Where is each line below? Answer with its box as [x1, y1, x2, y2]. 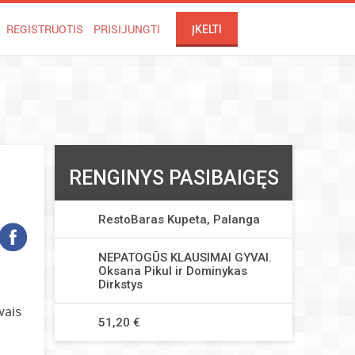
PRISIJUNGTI [94, 21, 160, 36]
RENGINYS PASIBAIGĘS [68, 166, 279, 189]
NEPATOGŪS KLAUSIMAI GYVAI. [98, 250, 272, 265]
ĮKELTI [192, 23, 222, 36]
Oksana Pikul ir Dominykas [98, 264, 247, 278]
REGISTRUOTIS [6, 21, 83, 36]
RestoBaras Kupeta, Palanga [98, 212, 260, 227]
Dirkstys [98, 277, 143, 292]
